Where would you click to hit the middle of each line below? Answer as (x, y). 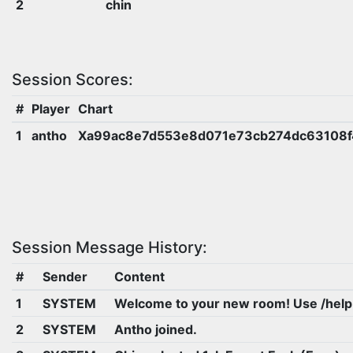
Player (50, 108)
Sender (65, 277)
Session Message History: (110, 248)
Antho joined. (155, 330)
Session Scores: (72, 79)
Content (139, 277)
